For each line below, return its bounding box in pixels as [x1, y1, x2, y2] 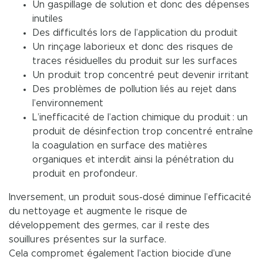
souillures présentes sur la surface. [9, 235, 166, 244]
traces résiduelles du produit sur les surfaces [32, 56, 240, 66]
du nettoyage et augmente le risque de [9, 207, 187, 216]
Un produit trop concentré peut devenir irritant [32, 70, 252, 80]
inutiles [32, 14, 66, 23]
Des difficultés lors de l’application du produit [32, 28, 241, 38]
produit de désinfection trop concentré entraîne [32, 127, 253, 136]
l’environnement [32, 99, 106, 108]
